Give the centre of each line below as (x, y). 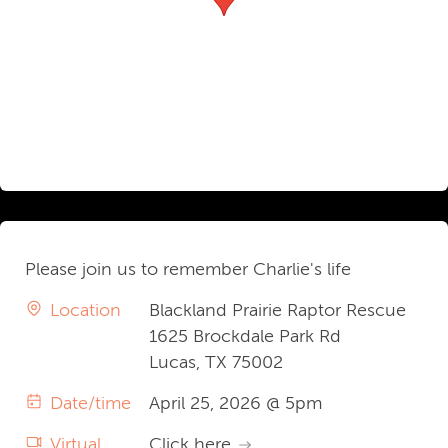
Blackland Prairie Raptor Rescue (278, 310)
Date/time (90, 403)
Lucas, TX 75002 (216, 362)
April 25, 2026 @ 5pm (236, 403)
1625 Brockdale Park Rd (245, 336)
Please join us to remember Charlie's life (188, 269)
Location (85, 310)
